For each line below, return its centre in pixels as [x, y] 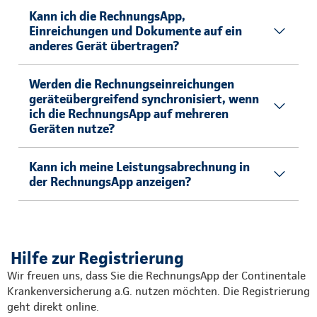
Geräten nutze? [72, 128]
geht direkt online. [53, 307]
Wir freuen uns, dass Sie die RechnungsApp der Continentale [156, 276]
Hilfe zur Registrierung [97, 258]
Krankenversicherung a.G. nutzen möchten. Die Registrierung [158, 291]
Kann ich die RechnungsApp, [107, 16]
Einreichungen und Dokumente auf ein [136, 31]
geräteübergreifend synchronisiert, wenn [144, 99]
